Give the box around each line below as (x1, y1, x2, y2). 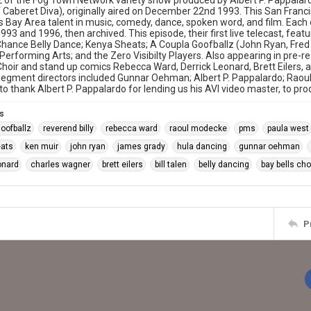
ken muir (25, 142, 58, 151)
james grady (117, 142, 165, 151)
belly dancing (199, 160, 249, 169)
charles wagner (31, 160, 90, 169)
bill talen (155, 160, 187, 169)
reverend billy (43, 124, 94, 133)
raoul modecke (169, 124, 227, 133)
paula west (267, 124, 309, 133)
